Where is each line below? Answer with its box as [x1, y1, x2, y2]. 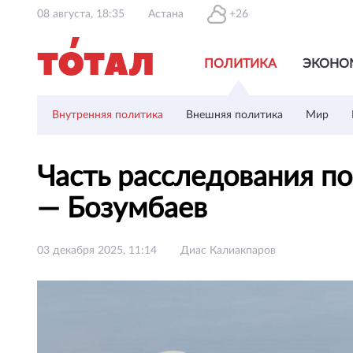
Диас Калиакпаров [180, 245, 276, 256]
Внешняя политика [186, 110, 283, 121]
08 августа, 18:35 [37, 9, 124, 20]
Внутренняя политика [52, 110, 163, 121]
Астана [148, 9, 184, 20]
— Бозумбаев [37, 195, 214, 223]
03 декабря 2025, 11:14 [37, 245, 157, 256]
